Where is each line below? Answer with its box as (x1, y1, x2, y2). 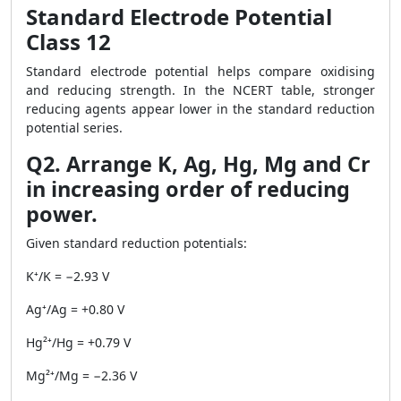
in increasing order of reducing (26, 175, 350, 203)
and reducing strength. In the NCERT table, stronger (26, 81, 375, 98)
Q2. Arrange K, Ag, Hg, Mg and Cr (26, 149, 371, 178)
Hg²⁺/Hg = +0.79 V (26, 334, 131, 351)
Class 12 (26, 27, 111, 56)
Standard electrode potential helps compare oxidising (26, 63, 375, 80)
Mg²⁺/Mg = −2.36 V (26, 367, 137, 384)
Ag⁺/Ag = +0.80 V (26, 301, 124, 318)
